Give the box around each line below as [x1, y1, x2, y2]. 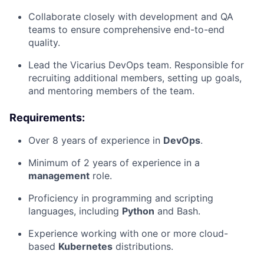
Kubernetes [58, 240, 113, 253]
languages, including [28, 205, 122, 217]
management [28, 170, 90, 182]
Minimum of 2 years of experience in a [28, 157, 200, 169]
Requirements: [9, 111, 85, 124]
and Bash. [154, 205, 200, 217]
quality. [28, 37, 60, 49]
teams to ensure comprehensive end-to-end [28, 24, 225, 36]
